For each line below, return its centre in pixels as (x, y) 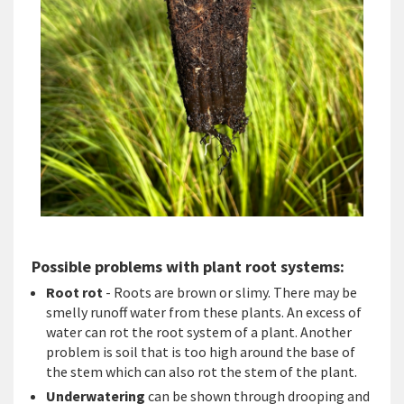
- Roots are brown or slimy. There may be (230, 293)
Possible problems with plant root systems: (190, 267)
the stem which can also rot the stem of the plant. (203, 372)
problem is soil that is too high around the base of (201, 352)
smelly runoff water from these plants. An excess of (204, 312)
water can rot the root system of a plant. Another (199, 332)
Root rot (74, 293)
